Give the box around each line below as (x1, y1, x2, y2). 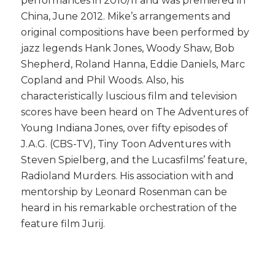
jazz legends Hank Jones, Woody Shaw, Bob (20, 42, 234, 54)
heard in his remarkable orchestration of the (20, 201, 237, 214)
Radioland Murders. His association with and (20, 169, 234, 182)
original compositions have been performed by (20, 26, 249, 38)
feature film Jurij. (20, 217, 105, 230)
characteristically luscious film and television (20, 90, 237, 102)
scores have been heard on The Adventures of (20, 106, 249, 118)
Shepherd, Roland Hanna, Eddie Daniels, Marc (20, 58, 245, 70)
